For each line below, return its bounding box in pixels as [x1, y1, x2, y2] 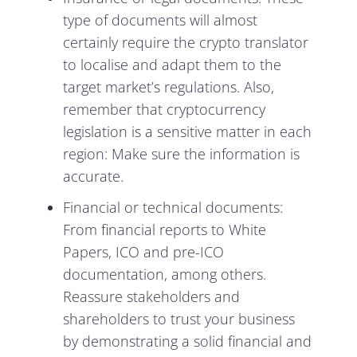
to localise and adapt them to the [63, 55, 282, 75]
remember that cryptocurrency [63, 100, 266, 120]
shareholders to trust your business [63, 309, 296, 329]
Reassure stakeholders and [63, 287, 241, 307]
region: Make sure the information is [63, 144, 300, 164]
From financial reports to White [63, 220, 267, 240]
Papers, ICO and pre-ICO [63, 242, 225, 262]
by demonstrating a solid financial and [63, 331, 312, 351]
